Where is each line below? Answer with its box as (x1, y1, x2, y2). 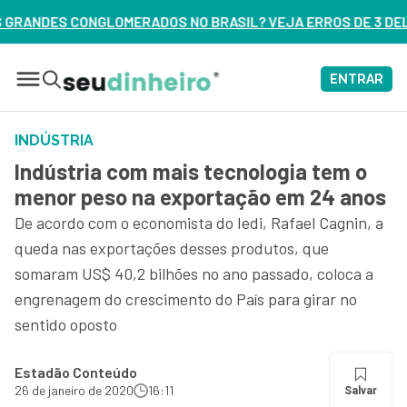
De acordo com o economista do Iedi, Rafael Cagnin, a (15, 213, 383, 233)
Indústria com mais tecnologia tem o (15, 158, 367, 184)
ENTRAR (330, 72, 383, 86)
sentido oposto (15, 314, 117, 334)
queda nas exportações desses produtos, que (15, 238, 329, 258)
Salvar (344, 384, 377, 397)
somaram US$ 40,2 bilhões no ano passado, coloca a (15, 263, 373, 283)
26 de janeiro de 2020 (15, 382, 134, 398)
